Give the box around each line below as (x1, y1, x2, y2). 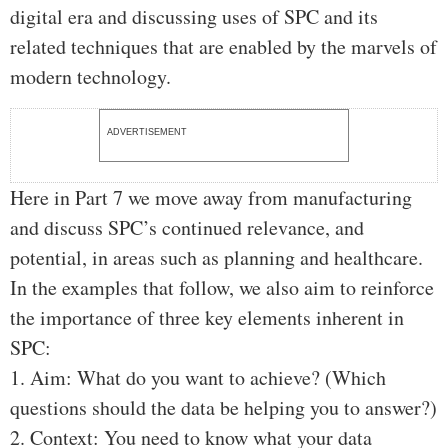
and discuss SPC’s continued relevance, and (10, 214, 364, 242)
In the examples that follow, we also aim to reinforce (10, 274, 434, 302)
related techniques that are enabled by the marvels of (10, 33, 437, 61)
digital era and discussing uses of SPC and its (10, 3, 378, 31)
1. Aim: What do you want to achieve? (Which (10, 364, 386, 392)
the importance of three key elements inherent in (10, 304, 404, 332)
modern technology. (10, 63, 171, 91)
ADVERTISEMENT (107, 127, 187, 138)
